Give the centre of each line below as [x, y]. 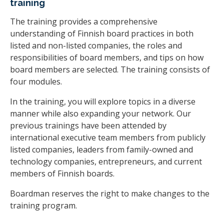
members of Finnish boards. [62, 174]
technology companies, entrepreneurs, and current [106, 162]
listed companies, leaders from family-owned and [101, 150]
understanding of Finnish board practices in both [102, 34]
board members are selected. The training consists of [110, 70]
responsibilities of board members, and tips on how [107, 58]
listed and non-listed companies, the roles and [96, 46]
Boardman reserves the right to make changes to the [110, 194]
